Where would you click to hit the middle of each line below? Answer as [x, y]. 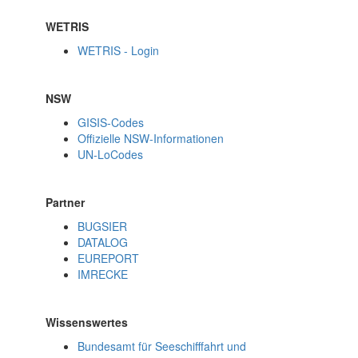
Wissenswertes [87, 322]
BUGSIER [103, 226]
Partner [66, 202]
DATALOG [103, 242]
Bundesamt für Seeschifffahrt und [162, 346]
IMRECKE [103, 274]
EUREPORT [109, 258]
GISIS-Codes [111, 122]
